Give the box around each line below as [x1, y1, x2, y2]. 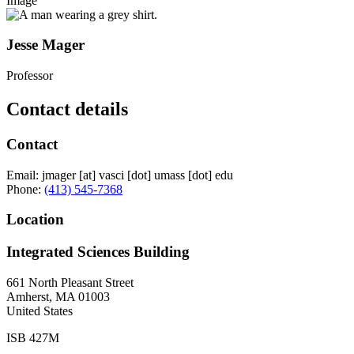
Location [6, 211, 64, 228]
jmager [42, 168, 76, 182]
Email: [6, 168, 39, 182]
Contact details [6, 98, 128, 119]
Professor [6, 69, 53, 83]
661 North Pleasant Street [6, 275, 134, 289]
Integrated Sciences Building [6, 243, 190, 261]
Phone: [6, 182, 41, 196]
